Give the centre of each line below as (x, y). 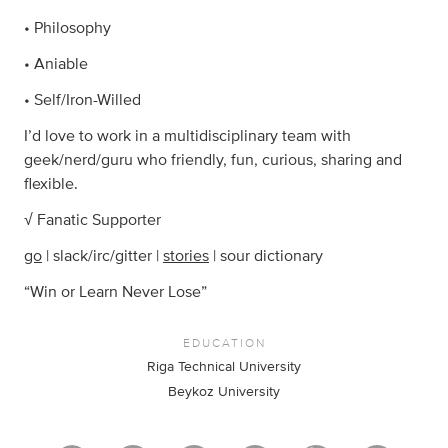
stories (186, 256)
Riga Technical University (224, 367)
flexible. (51, 184)
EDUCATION (224, 343)
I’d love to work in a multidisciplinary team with (187, 136)
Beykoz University (224, 391)
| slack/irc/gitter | (102, 256)
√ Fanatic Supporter (92, 220)
